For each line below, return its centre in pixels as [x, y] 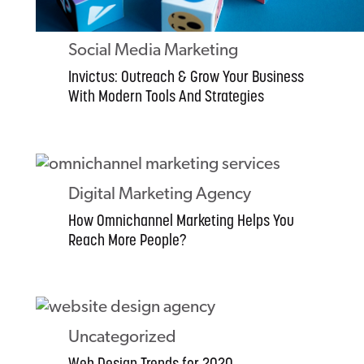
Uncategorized [122, 338]
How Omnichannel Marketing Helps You [181, 221]
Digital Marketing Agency [159, 194]
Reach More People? [127, 241]
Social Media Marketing [153, 51]
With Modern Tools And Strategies [166, 98]
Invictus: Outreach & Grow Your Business [186, 78]
